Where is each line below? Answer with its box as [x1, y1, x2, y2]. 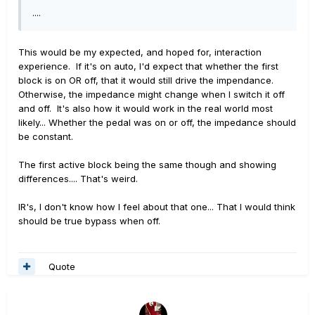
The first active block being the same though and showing [18, 159, 276, 170]
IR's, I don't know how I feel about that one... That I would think [18, 201, 295, 212]
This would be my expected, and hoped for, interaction [18, 46, 262, 58]
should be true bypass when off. [18, 215, 160, 226]
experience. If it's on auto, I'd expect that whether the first [18, 60, 278, 72]
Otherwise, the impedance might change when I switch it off [18, 89, 285, 100]
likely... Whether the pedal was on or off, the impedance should [18, 117, 296, 128]
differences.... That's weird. [18, 173, 138, 184]
